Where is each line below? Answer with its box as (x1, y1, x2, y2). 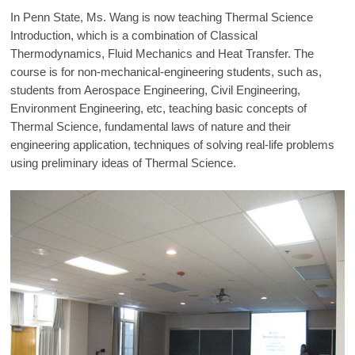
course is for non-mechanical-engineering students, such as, (10, 65, 323, 79)
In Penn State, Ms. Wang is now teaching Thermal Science (10, 10, 314, 25)
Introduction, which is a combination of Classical (10, 29, 258, 43)
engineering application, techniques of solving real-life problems (10, 138, 335, 152)
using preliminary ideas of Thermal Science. (10, 156, 237, 170)
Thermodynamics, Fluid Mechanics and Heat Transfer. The (10, 47, 315, 61)
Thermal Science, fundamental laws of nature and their (10, 120, 292, 134)
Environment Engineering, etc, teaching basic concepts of (10, 101, 307, 116)
